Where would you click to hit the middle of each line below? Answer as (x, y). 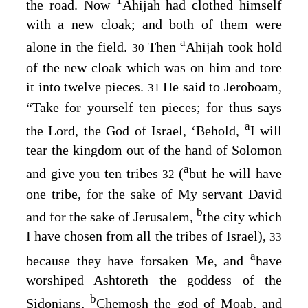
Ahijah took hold (234, 47)
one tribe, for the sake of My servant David (154, 194)
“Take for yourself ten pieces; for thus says (154, 108)
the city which (242, 217)
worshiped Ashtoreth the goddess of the (154, 279)
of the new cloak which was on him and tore (154, 68)
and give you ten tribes (95, 173)
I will (266, 130)
